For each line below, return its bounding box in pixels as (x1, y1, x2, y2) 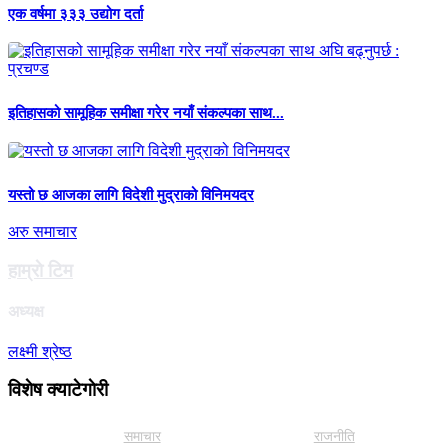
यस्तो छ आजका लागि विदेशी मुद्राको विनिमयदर (8, 186, 254, 203)
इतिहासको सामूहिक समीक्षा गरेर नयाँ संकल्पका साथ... (8, 105, 284, 122)
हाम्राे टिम (8, 260, 73, 282)
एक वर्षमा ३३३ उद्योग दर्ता (8, 5, 143, 22)
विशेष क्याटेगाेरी (8, 379, 108, 401)
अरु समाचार (8, 223, 77, 241)
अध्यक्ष (8, 303, 44, 321)
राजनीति (313, 429, 355, 444)
